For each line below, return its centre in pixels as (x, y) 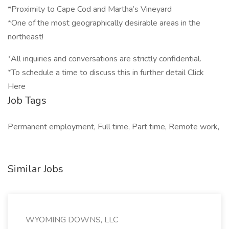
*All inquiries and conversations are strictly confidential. (105, 59)
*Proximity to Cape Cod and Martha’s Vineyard (90, 9)
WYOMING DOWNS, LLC (72, 220)
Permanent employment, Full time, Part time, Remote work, (113, 127)
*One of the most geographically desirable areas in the (104, 23)
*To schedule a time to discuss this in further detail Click (106, 73)
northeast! (26, 37)
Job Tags (27, 100)
